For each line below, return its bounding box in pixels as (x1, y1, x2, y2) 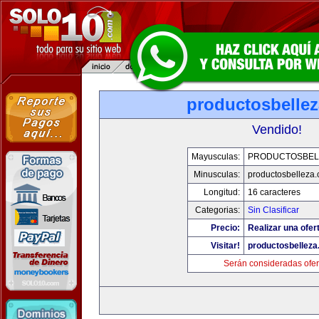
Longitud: (204, 187, 240, 197)
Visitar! (211, 241, 240, 251)
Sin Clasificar (248, 205, 299, 215)
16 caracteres (248, 187, 300, 197)
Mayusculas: (192, 152, 240, 162)
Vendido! (252, 122, 302, 137)
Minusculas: (194, 169, 240, 179)
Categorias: (195, 205, 240, 215)
